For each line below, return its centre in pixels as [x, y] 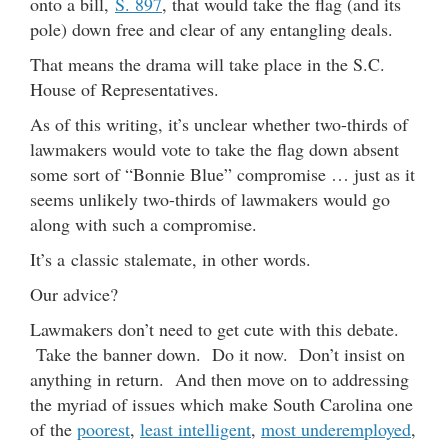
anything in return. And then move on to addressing [219, 378]
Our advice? [74, 293]
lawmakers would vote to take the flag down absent [214, 148]
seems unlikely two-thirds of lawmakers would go [210, 198]
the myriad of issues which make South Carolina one [221, 403]
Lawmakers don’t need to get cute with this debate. [214, 328]
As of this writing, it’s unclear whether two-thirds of [219, 123]
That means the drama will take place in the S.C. [207, 63]
